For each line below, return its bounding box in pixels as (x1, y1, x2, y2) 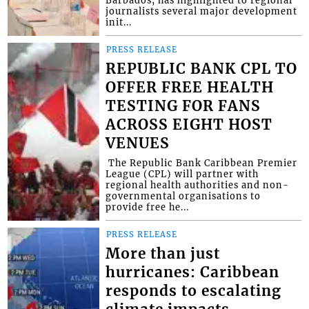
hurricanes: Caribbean (106, 263, 280, 282)
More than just (106, 245, 221, 263)
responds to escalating (106, 282, 282, 301)
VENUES (106, 134, 170, 153)
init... (106, 17, 132, 28)
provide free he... (106, 201, 190, 213)
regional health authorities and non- (106, 179, 290, 191)
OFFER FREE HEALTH (106, 79, 275, 97)
